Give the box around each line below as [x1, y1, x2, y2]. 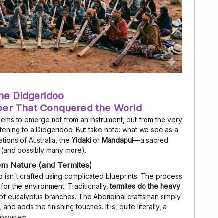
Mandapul [102, 136, 133, 145]
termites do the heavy [110, 182, 180, 191]
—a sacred [133, 136, 168, 145]
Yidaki [72, 136, 91, 145]
